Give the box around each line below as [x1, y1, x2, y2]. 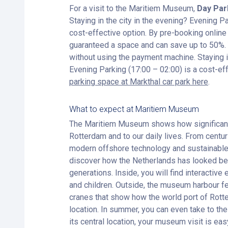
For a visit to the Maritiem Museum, [69, 4, 197, 13]
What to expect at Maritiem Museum [69, 104, 199, 114]
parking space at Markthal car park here [69, 77, 208, 87]
